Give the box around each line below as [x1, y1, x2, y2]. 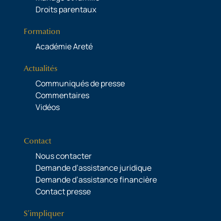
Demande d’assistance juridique [36, 162, 151, 173]
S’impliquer [24, 208, 64, 219]
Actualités [24, 63, 57, 74]
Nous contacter [36, 150, 92, 161]
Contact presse [36, 185, 91, 197]
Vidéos [36, 101, 60, 112]
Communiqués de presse [36, 77, 125, 89]
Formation [24, 26, 60, 37]
